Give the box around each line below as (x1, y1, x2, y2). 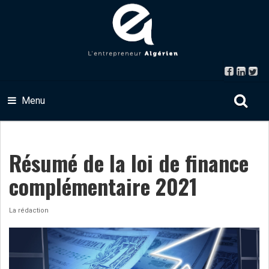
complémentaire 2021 (9, 170, 198, 202)
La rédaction (9, 207, 49, 214)
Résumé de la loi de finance (9, 147, 249, 178)
